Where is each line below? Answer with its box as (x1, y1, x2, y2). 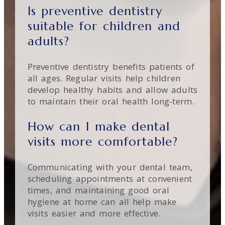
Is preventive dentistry (27, 3, 163, 19)
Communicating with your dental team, (27, 161, 192, 173)
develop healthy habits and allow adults (27, 83, 198, 95)
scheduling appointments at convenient (27, 172, 192, 184)
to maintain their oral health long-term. (27, 95, 194, 107)
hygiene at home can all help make (27, 195, 177, 207)
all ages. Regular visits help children (27, 72, 180, 84)
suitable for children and (27, 18, 180, 34)
